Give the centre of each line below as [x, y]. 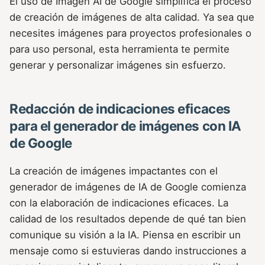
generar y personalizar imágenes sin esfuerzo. [118, 65]
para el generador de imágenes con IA [125, 126]
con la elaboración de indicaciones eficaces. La [119, 203]
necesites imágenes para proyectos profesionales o [130, 33]
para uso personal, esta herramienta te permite [119, 49]
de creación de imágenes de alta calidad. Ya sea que [132, 17]
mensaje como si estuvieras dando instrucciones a [128, 251]
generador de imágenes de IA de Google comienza [128, 187]
